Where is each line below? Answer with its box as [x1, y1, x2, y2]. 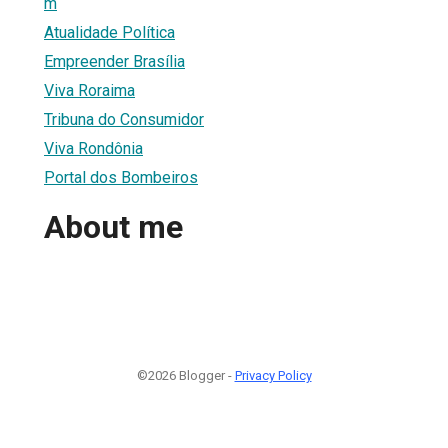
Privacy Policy [234, 367, 312, 383]
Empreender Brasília [44, 51, 185, 71]
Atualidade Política [44, 22, 175, 42]
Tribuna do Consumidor [44, 109, 204, 129]
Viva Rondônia [44, 138, 143, 158]
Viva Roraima [44, 80, 135, 100]
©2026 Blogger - [136, 367, 235, 383]
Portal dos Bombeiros [44, 167, 198, 187]
